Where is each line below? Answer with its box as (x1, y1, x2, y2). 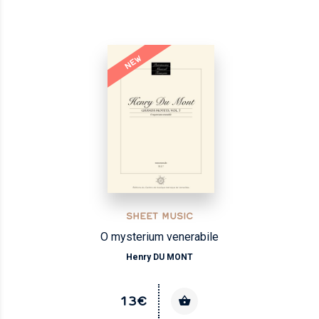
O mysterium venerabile (100, 229, 219, 244)
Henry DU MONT (126, 251, 193, 262)
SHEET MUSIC (126, 209, 193, 221)
